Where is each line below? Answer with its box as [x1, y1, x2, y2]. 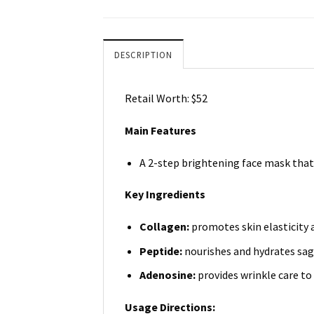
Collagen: [139, 219, 191, 234]
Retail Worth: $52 [125, 90, 207, 105]
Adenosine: [139, 268, 198, 282]
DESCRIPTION [114, 48, 172, 60]
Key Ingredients [125, 187, 205, 202]
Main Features [125, 123, 196, 137]
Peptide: [139, 243, 184, 258]
